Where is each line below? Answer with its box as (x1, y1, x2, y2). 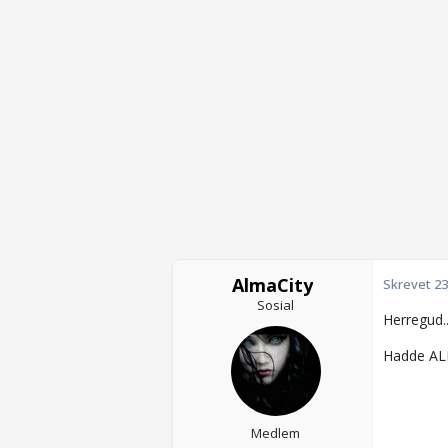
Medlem (251, 424, 300, 443)
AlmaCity (232, 273, 313, 298)
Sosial (257, 296, 294, 315)
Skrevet (383, 275, 434, 294)
